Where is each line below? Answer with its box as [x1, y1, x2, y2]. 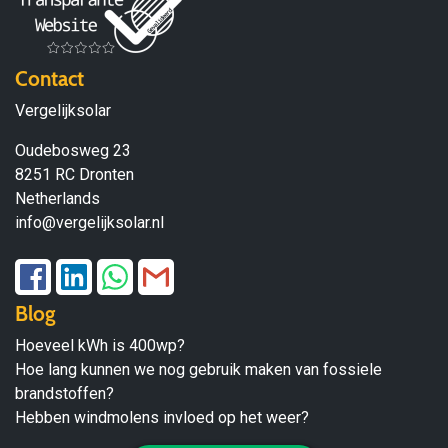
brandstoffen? [15, 384, 114, 404]
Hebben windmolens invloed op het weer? [15, 408, 309, 428]
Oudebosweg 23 [15, 141, 131, 161]
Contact [15, 66, 84, 92]
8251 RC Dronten [15, 165, 134, 185]
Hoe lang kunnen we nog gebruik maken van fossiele [15, 360, 382, 380]
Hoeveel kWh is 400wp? [15, 336, 185, 356]
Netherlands [15, 189, 100, 209]
